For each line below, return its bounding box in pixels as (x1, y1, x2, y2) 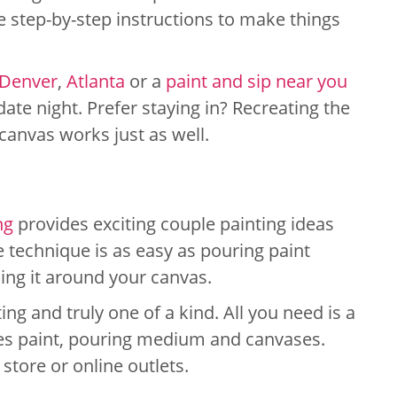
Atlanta (66, 69, 125, 93)
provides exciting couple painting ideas (13, 212, 334, 236)
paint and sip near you (166, 69, 347, 93)
